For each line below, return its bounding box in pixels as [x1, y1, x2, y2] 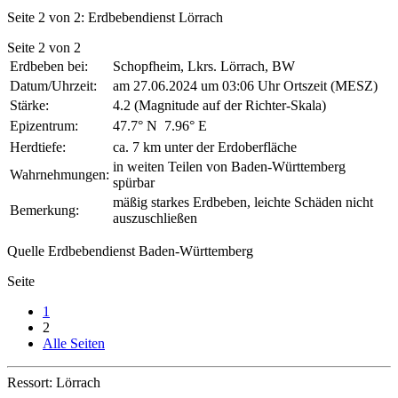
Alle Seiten [43, 336, 105, 352]
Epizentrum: [10, 118, 78, 134]
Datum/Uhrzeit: [10, 78, 97, 94]
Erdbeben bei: [10, 59, 88, 75]
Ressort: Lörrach [7, 375, 100, 391]
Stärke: [10, 98, 49, 114]
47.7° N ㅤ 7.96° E [113, 118, 207, 134]
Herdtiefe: [10, 139, 66, 155]
